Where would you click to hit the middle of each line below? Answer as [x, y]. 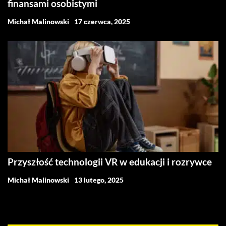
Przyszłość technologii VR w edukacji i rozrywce [110, 161]
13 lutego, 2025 [99, 180]
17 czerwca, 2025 [102, 22]
